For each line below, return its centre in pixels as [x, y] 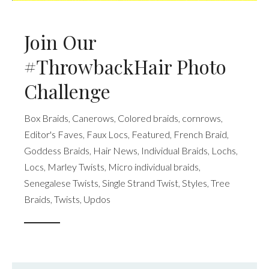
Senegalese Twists [61, 183]
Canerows [93, 118]
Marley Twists [76, 166]
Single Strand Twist [140, 183]
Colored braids [148, 118]
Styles [195, 183]
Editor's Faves [53, 134]
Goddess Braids [57, 150]
